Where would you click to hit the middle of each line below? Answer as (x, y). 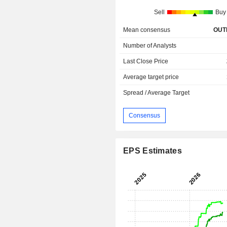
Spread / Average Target (157, 93)
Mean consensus (147, 30)
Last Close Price (146, 62)
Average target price (151, 77)
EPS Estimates (153, 151)
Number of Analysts (150, 46)
